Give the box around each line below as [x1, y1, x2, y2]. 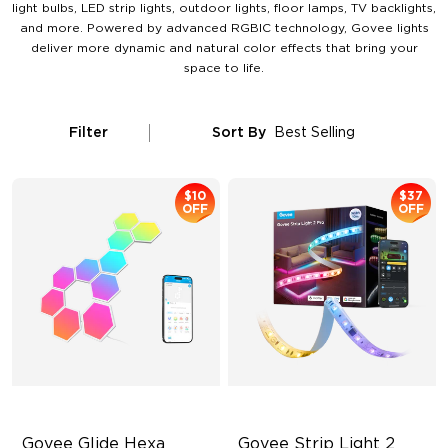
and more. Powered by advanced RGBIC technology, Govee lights [19, 22, 429, 34]
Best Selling [273, 126, 355, 140]
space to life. [184, 62, 264, 74]
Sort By [211, 126, 266, 140]
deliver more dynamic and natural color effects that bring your [30, 42, 418, 54]
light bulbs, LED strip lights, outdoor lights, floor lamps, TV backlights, [12, 2, 436, 14]
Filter [69, 126, 108, 140]
